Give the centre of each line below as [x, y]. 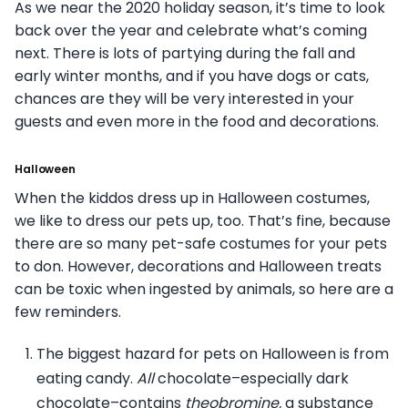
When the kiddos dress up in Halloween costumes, [192, 199]
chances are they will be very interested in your [184, 99]
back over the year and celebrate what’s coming [191, 31]
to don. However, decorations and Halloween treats [198, 267]
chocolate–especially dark [251, 379]
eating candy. [87, 379]
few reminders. [68, 312]
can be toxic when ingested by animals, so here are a [204, 290]
